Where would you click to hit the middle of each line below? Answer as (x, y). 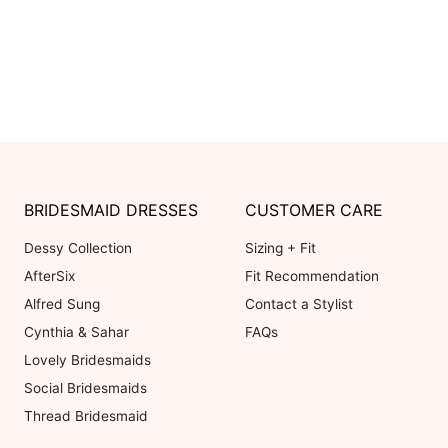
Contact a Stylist (299, 304)
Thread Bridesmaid (86, 416)
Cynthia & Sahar (76, 332)
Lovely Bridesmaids (87, 360)
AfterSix (49, 276)
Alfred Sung (62, 304)
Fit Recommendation (312, 276)
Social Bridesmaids (85, 388)
